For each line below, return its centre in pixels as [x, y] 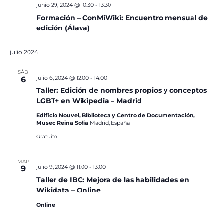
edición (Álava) [63, 28]
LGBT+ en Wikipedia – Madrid [89, 101]
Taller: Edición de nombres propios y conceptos [121, 90]
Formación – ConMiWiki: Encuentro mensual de [122, 18]
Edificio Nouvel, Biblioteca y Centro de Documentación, [115, 115]
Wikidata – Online [68, 190]
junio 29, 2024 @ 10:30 [65, 5]
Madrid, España [110, 123]
